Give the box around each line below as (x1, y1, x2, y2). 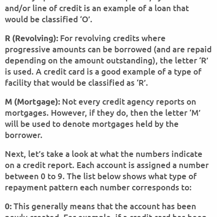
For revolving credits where (58, 32, 166, 44)
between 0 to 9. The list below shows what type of (5, 170, 197, 182)
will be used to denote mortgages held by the (5, 118, 179, 129)
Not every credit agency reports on (60, 96, 196, 107)
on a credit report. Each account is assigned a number (5, 159, 209, 170)
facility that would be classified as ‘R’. (5, 77, 148, 88)
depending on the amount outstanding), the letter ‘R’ (5, 55, 208, 66)
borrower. (5, 129, 43, 140)
